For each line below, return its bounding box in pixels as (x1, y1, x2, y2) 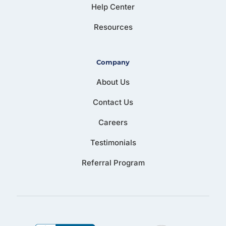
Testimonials (90, 137, 136, 147)
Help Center (91, 2, 135, 12)
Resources (93, 22, 133, 32)
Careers (98, 117, 128, 127)
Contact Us (93, 97, 133, 107)
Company (96, 58, 130, 66)
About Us (96, 77, 130, 87)
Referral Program (81, 157, 145, 167)
